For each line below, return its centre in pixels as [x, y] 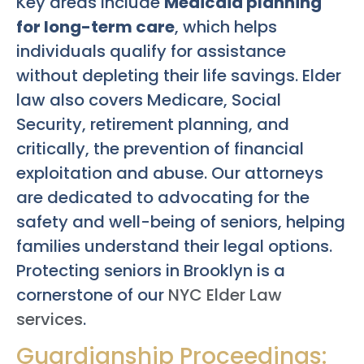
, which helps [226, 26]
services [50, 319]
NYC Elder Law [225, 295]
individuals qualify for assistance [151, 51]
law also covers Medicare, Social [149, 100]
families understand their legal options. [174, 246]
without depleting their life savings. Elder [179, 75]
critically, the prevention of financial [160, 148]
